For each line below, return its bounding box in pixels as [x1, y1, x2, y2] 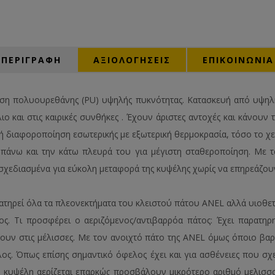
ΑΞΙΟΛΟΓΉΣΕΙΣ [93, 53, 171, 66]
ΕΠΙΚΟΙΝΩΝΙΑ [203, 53, 274, 66]
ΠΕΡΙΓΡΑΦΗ [1, 53, 61, 66]
